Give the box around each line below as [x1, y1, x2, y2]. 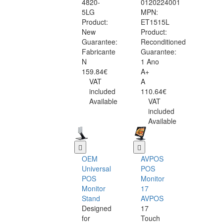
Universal [82, 164, 111, 174]
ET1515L [141, 17, 169, 27]
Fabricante [82, 47, 115, 57]
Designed [82, 203, 111, 214]
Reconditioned [141, 37, 186, 47]
